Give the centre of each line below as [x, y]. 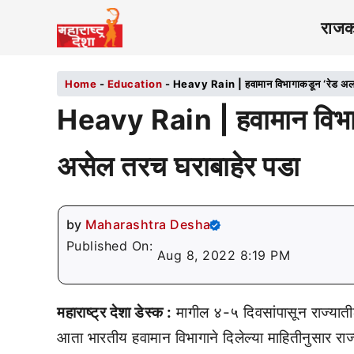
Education [134, 84]
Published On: [111, 246]
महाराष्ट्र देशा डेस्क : [115, 313]
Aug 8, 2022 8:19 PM [223, 255]
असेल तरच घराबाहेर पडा [178, 166]
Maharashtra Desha [148, 224]
